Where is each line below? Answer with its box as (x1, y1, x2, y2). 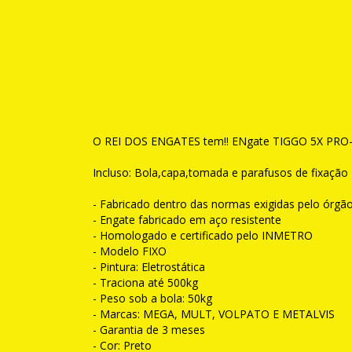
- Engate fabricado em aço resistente (93, 211, 281, 227)
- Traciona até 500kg (93, 274, 198, 290)
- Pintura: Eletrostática (93, 258, 205, 274)
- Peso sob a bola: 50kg (93, 290, 212, 306)
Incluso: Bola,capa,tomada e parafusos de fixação (93, 164, 348, 180)
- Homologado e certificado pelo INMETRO (93, 227, 313, 243)
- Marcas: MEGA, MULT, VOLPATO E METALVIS (93, 306, 335, 321)
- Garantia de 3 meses (93, 321, 205, 337)
